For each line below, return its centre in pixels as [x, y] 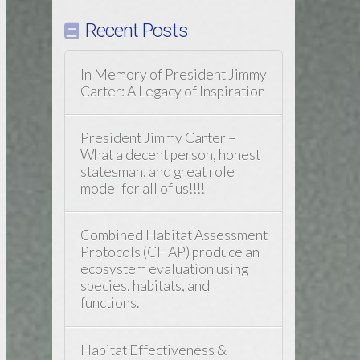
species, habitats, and [145, 286]
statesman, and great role [157, 172]
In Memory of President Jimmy [173, 74]
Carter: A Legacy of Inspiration [172, 91]
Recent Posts [136, 31]
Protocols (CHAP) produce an [170, 252]
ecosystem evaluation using [164, 269]
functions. [109, 303]
